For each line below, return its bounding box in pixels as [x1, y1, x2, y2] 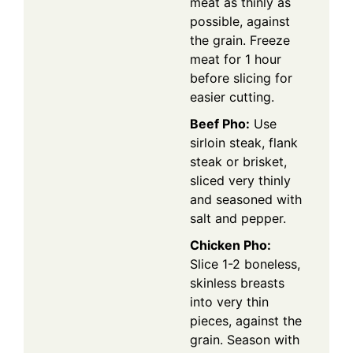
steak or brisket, [190, 153, 287, 169]
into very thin [190, 293, 269, 310]
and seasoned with [190, 191, 302, 207]
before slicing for [190, 69, 292, 86]
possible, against [190, 13, 290, 29]
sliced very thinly [190, 172, 291, 188]
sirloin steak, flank [190, 134, 298, 150]
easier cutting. [190, 88, 274, 105]
